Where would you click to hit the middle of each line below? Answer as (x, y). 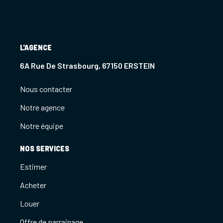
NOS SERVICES (45, 148)
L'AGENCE (36, 47)
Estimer (33, 166)
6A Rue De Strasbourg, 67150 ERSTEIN (87, 65)
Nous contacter (46, 89)
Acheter (33, 185)
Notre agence (42, 107)
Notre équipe (42, 125)
